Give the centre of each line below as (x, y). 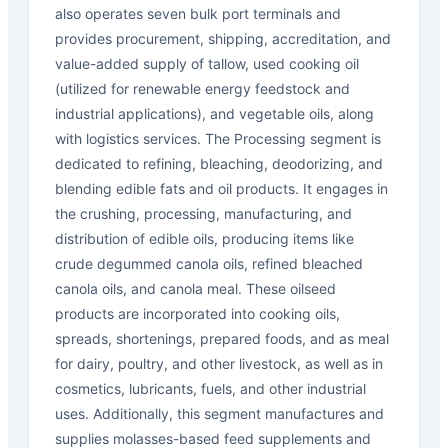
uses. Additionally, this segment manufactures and (219, 413)
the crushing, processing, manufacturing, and (203, 213)
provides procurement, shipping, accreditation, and (223, 38)
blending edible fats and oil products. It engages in (221, 188)
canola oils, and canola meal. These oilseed (195, 288)
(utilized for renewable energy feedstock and (202, 88)
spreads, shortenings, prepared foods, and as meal (222, 338)
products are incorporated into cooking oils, (197, 313)
